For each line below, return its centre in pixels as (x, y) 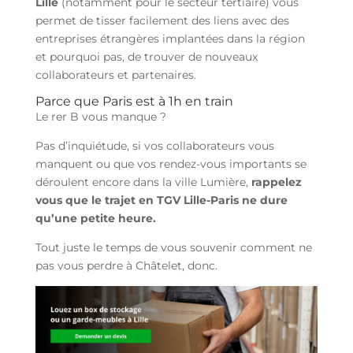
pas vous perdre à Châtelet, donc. (128, 266)
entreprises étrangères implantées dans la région (170, 39)
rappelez (275, 182)
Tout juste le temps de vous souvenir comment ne (173, 247)
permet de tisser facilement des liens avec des (162, 20)
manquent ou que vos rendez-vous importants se (171, 164)
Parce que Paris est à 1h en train (134, 101)
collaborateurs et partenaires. (119, 75)
